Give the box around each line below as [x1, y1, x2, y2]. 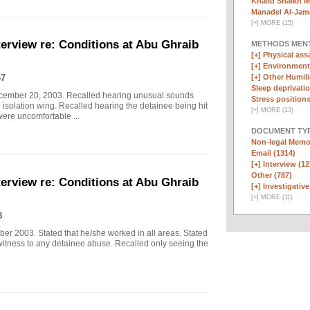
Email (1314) [251, 149, 295, 157]
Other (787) [251, 171, 292, 179]
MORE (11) [259, 194, 293, 201]
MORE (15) [259, 19, 293, 26]
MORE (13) [259, 107, 293, 113]
